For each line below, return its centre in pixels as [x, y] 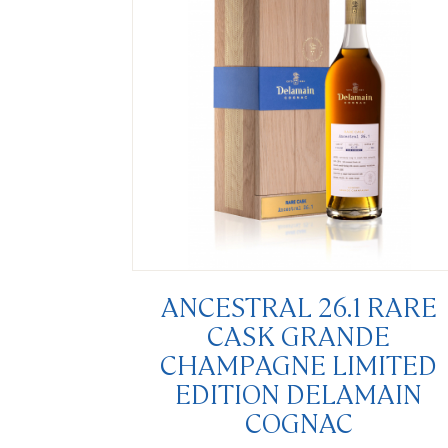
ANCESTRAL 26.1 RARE [298, 306]
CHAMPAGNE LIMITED [299, 364]
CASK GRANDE [299, 335]
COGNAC [298, 422]
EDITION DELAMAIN [299, 393]
